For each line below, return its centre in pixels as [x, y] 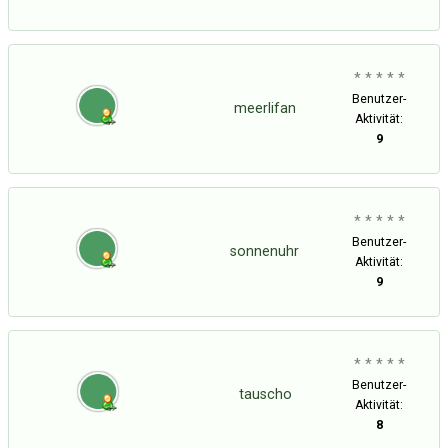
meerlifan [264, 108]
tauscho [265, 394]
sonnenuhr [264, 251]
